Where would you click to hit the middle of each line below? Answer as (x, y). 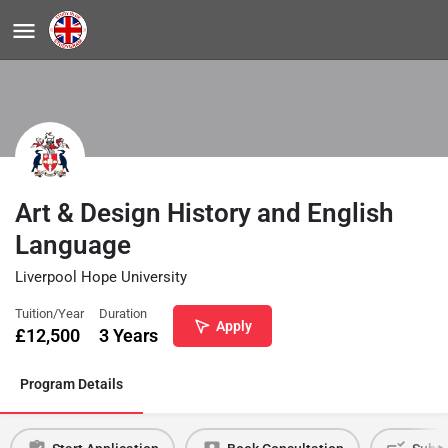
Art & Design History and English (204, 212)
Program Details (71, 383)
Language (73, 244)
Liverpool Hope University (101, 276)
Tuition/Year (49, 313)
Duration (123, 313)
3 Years (128, 335)
